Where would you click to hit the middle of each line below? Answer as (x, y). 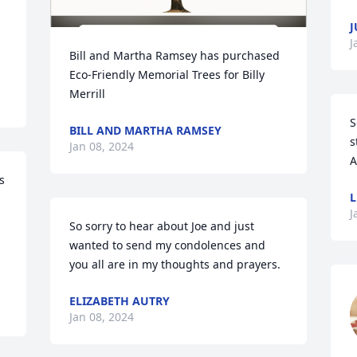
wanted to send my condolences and (168, 245)
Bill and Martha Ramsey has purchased (175, 55)
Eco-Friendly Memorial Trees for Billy (167, 75)
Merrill (88, 94)
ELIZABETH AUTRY (120, 301)
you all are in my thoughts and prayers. (175, 264)
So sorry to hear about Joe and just (162, 226)
